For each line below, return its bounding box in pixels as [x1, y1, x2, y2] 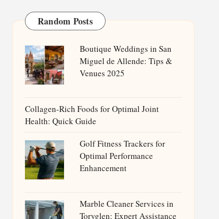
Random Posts [37, 15, 93, 27]
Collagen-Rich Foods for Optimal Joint [24, 103, 159, 114]
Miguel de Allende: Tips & [79, 55, 172, 66]
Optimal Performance [79, 150, 153, 161]
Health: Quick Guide [24, 115, 96, 127]
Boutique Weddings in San [79, 43, 172, 54]
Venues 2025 [79, 67, 125, 79]
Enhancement [79, 162, 127, 174]
